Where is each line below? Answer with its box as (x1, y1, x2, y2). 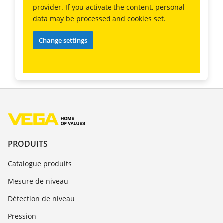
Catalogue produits (8, 158, 72, 168)
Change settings (39, 36, 87, 45)
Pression (8, 211, 36, 221)
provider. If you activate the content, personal (33, 2, 185, 12)
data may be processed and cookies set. (33, 14, 166, 24)
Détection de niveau (8, 193, 75, 203)
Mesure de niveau (8, 176, 68, 186)
